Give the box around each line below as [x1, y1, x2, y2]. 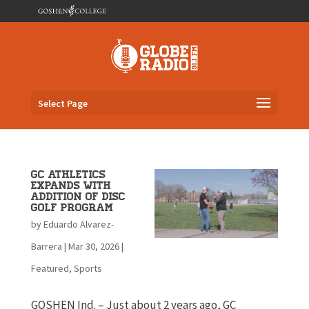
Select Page [37, 97, 88, 110]
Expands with [30, 179, 111, 193]
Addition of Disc [30, 190, 126, 204]
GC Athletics [30, 168, 106, 182]
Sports [73, 262, 102, 275]
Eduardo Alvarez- [43, 218, 114, 231]
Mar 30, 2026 [68, 240, 119, 253]
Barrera [30, 240, 62, 253]
